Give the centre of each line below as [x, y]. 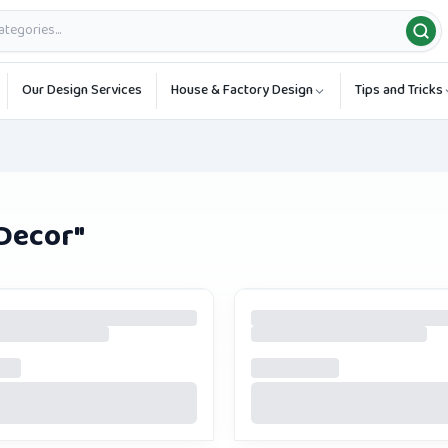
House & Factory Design [242, 90]
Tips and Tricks [399, 90]
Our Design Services [82, 90]
